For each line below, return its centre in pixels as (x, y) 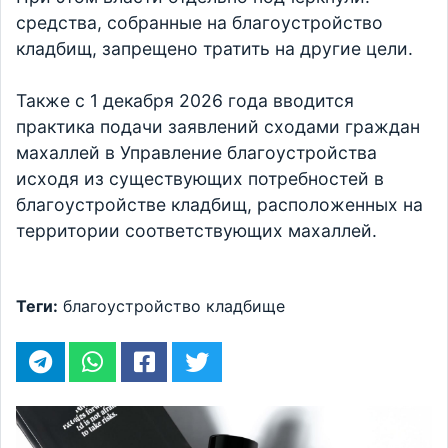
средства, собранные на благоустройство (199, 23)
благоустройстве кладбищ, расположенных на (219, 205)
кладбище (245, 306)
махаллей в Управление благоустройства (196, 153)
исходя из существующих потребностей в (200, 179)
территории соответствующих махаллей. (196, 231)
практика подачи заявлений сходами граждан (218, 127)
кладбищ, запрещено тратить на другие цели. (214, 49)
